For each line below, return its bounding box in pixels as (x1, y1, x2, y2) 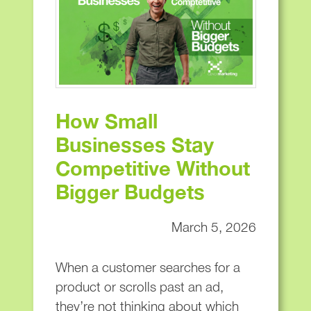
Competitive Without (55, 156, 250, 180)
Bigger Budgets (55, 180, 205, 204)
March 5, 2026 (171, 219, 256, 235)
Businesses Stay (55, 133, 214, 157)
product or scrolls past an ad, (55, 279, 224, 295)
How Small (55, 109, 158, 133)
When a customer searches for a (55, 260, 240, 276)
